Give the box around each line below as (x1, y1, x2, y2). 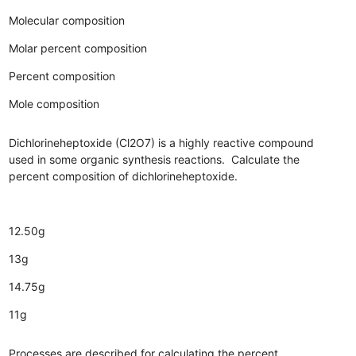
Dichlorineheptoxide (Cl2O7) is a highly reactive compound (9, 135, 315, 149)
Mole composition (9, 96, 100, 110)
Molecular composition (9, 13, 126, 27)
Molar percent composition (9, 41, 148, 55)
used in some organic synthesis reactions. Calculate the (9, 152, 300, 166)
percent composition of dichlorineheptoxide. (9, 168, 238, 183)
